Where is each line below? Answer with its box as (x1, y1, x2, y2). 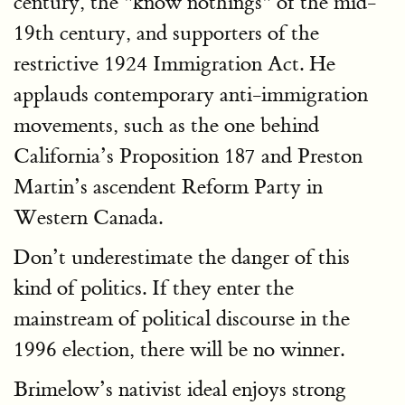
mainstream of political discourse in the (14, 306, 350, 333)
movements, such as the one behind (14, 112, 319, 139)
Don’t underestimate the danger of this (14, 244, 350, 271)
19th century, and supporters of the (14, 20, 319, 47)
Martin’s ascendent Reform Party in (14, 174, 323, 201)
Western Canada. (14, 204, 163, 231)
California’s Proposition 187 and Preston (14, 143, 363, 170)
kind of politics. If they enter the (14, 275, 294, 302)
